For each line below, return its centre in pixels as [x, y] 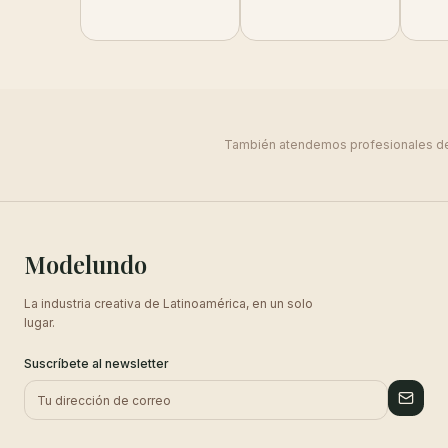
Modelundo [85, 264]
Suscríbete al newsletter [96, 363]
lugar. [39, 322]
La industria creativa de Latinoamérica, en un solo [168, 303]
